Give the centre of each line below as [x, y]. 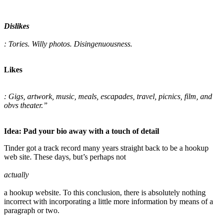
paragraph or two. [32, 211]
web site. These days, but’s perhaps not [65, 157]
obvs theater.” [26, 106]
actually [16, 175]
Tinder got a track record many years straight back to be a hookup [106, 148]
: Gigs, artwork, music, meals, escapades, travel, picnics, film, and [108, 97]
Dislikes [17, 26]
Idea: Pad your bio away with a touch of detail [82, 131]
